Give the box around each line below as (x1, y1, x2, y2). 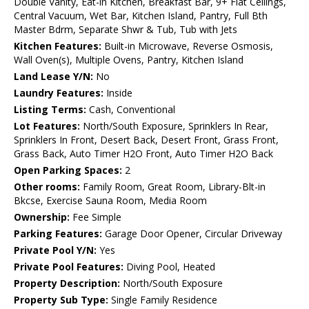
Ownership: (14, 210, 70, 224)
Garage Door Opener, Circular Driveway (102, 227, 282, 241)
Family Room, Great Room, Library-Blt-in (80, 180, 266, 194)
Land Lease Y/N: (14, 70, 93, 83)
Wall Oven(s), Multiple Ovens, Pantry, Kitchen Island (14, 53, 243, 67)
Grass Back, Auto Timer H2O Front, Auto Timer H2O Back (14, 147, 273, 161)
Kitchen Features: (14, 39, 101, 53)
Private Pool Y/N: (14, 243, 97, 257)
